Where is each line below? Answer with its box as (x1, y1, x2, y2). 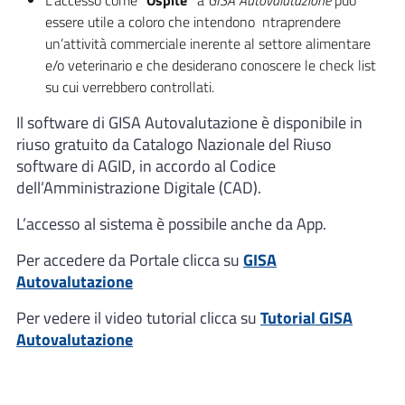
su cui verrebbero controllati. (45, 76, 214, 98)
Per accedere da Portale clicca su (16, 248, 243, 272)
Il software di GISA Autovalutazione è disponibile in (16, 110, 363, 135)
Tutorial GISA (260, 306, 353, 330)
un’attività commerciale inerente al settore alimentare (45, 33, 371, 54)
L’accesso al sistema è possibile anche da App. (16, 212, 326, 236)
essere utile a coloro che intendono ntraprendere (45, 11, 341, 33)
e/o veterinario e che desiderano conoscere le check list (45, 54, 376, 76)
